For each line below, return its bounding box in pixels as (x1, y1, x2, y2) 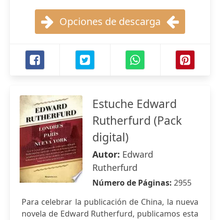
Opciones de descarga (59, 15, 161, 28)
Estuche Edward (92, 96, 177, 111)
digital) (92, 129, 129, 145)
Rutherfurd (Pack (92, 112, 182, 128)
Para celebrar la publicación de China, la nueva (22, 196, 198, 207)
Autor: (92, 148, 122, 160)
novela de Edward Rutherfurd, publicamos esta (22, 208, 198, 219)
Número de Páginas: (92, 177, 174, 188)
